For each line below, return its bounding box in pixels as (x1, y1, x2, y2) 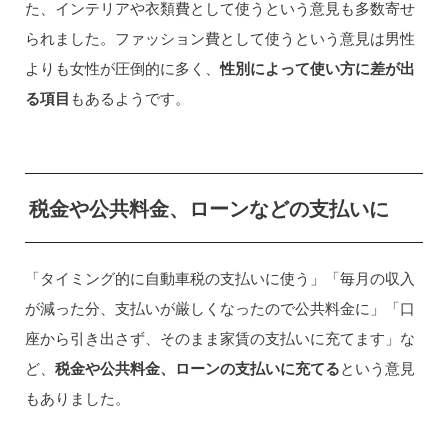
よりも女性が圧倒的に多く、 (24, 57, 220, 78)
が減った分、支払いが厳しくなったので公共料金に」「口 (24, 297, 415, 318)
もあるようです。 (69, 87, 190, 108)
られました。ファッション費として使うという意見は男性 (24, 27, 415, 48)
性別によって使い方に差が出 (219, 57, 415, 78)
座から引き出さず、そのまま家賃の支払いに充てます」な (24, 327, 415, 348)
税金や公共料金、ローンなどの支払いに (28, 195, 389, 223)
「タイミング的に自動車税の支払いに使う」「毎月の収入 (24, 267, 415, 288)
